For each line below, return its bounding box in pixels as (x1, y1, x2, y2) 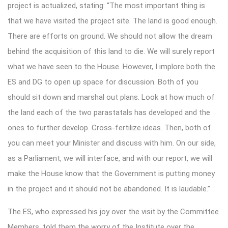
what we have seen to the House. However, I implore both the (8, 62, 215, 71)
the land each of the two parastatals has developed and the (8, 107, 210, 117)
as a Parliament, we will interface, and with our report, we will (8, 153, 212, 163)
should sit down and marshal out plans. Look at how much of (8, 92, 215, 102)
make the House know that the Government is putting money (8, 168, 215, 178)
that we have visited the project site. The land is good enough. (8, 16, 217, 25)
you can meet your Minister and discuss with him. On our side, (8, 138, 216, 148)
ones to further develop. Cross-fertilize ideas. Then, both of (8, 123, 211, 132)
